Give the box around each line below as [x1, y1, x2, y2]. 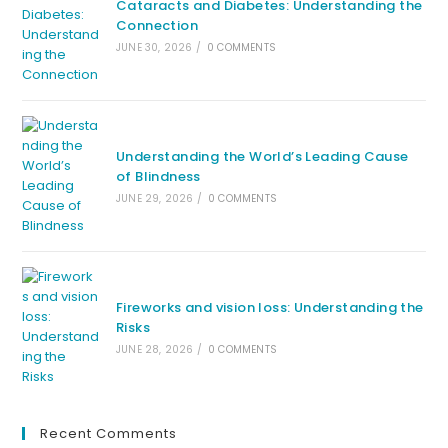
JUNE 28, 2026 [115, 342, 194, 357]
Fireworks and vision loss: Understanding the [115, 298, 424, 317]
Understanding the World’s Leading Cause [115, 147, 409, 166]
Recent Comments [40, 424, 178, 443]
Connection [115, 16, 198, 35]
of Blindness [115, 167, 201, 186]
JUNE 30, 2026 [115, 40, 193, 55]
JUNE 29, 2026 [115, 191, 194, 206]
